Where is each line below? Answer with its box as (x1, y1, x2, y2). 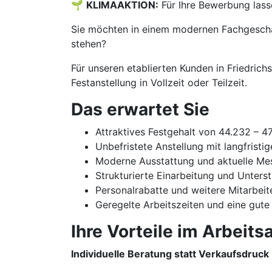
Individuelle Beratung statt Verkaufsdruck (71, 248, 269, 260)
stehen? (71, 38, 106, 50)
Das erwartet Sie (71, 99, 209, 120)
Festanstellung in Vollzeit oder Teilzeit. (71, 76, 247, 89)
